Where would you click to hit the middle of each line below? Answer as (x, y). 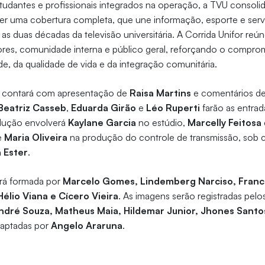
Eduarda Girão (104, 108)
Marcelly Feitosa (225, 123)
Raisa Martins (161, 93)
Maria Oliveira (36, 138)
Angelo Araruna (87, 226)
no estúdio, (162, 123)
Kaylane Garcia (102, 123)
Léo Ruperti (173, 108)
